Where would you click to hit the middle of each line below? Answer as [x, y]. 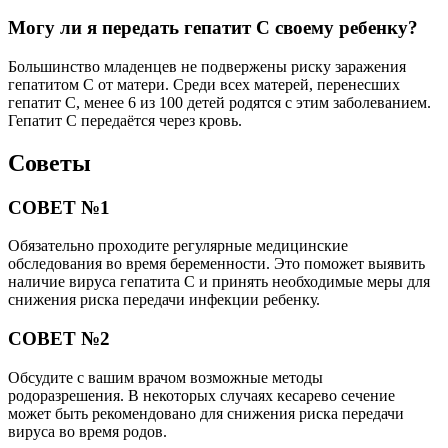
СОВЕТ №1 [59, 207]
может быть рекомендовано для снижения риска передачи [206, 413]
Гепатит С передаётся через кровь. [125, 120]
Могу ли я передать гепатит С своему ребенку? [213, 28]
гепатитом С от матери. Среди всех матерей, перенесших [204, 84]
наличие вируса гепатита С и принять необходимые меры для [219, 282]
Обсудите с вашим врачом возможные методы [165, 377]
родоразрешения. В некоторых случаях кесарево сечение [201, 395]
